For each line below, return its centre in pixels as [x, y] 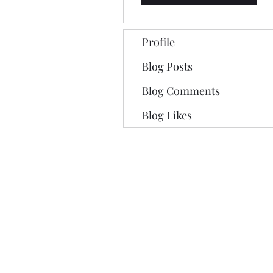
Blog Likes [167, 115]
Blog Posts [167, 66]
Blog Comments [181, 90]
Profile [158, 42]
